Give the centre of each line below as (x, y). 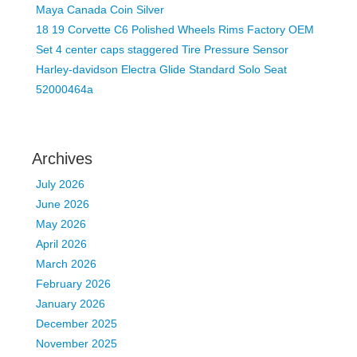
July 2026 (60, 184)
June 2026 (63, 204)
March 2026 (66, 264)
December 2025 (76, 324)
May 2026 (61, 224)
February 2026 (73, 284)
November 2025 (76, 343)
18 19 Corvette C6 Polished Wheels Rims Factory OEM (175, 29)
